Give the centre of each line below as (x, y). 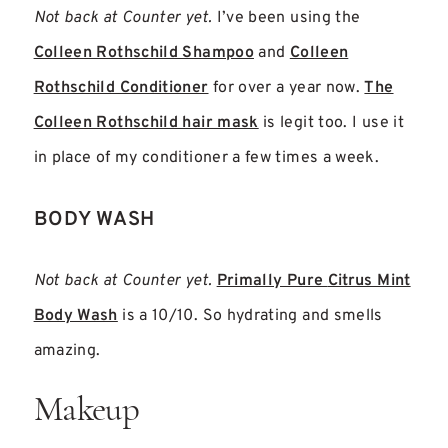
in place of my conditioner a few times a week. (206, 158)
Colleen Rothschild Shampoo (143, 53)
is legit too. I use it (331, 123)
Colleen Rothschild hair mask (146, 123)
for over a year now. (286, 88)
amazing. (67, 351)
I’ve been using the (286, 18)
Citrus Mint (369, 281)
